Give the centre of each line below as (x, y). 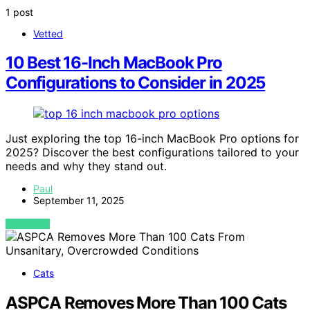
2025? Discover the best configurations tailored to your (152, 153)
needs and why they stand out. (86, 166)
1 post (19, 12)
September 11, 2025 (79, 201)
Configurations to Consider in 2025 (136, 83)
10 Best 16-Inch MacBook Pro (114, 63)
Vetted (48, 33)
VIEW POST (28, 224)
